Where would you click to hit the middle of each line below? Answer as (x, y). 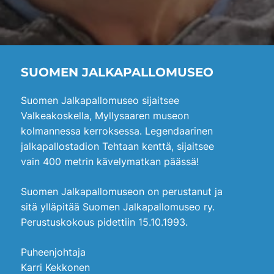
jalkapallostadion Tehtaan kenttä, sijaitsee (117, 146)
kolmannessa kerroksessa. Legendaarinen (117, 131)
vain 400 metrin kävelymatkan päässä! (110, 161)
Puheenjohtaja (53, 252)
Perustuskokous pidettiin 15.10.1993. (104, 222)
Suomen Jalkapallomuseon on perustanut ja (122, 191)
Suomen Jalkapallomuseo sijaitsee (100, 100)
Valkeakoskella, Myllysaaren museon (105, 115)
